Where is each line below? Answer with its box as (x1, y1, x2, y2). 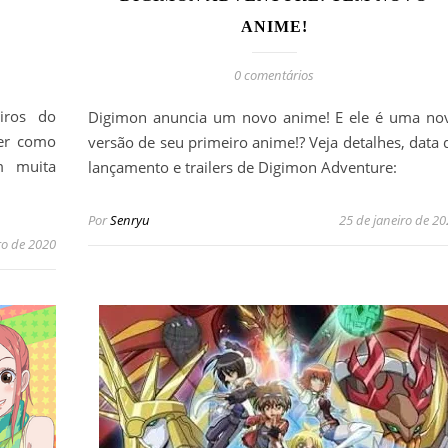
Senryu (110, 211, 150, 230)
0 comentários (234, 66, 314, 85)
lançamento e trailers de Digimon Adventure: (88, 157, 397, 178)
